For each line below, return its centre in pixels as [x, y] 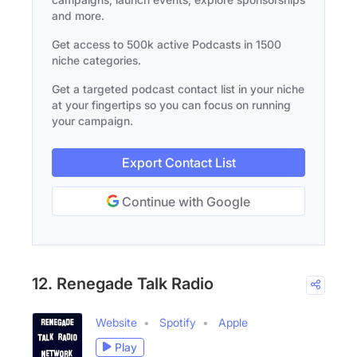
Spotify [178, 322]
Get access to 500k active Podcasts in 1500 [167, 44]
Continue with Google [184, 201]
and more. [78, 15]
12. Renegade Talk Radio [123, 283]
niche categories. [96, 60]
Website [116, 322]
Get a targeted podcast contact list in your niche [178, 88]
